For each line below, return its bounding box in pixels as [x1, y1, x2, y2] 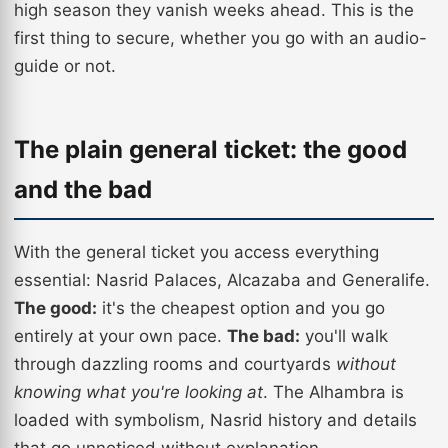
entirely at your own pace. [14, 326, 227, 346]
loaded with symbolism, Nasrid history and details [14, 410, 417, 430]
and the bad [14, 175, 152, 204]
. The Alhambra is [263, 382, 404, 402]
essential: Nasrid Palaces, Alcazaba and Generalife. [14, 270, 430, 290]
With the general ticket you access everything [14, 242, 379, 262]
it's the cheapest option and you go [97, 298, 385, 318]
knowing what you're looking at [14, 382, 263, 402]
